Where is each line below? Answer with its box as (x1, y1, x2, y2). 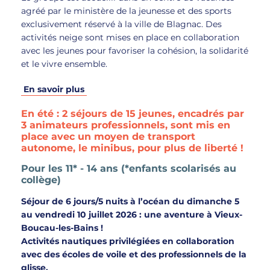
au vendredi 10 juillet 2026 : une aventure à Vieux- (21, 209, 242, 220)
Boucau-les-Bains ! (21, 222, 103, 233)
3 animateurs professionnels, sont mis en (21, 119, 230, 131)
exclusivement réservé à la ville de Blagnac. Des (21, 19, 222, 30)
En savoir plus (24, 84, 84, 95)
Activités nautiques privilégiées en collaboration (21, 236, 234, 246)
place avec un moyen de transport (21, 131, 195, 142)
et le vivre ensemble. (21, 58, 107, 69)
